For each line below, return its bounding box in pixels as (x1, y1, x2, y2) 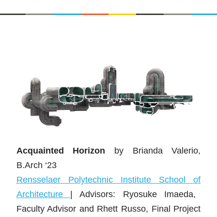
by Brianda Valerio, (105, 145, 201, 155)
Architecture (16, 188, 70, 199)
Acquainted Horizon (16, 145, 106, 155)
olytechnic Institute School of (74, 174, 201, 185)
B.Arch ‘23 (16, 159, 57, 170)
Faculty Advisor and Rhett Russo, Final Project (16, 203, 201, 214)
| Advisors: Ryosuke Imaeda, (70, 188, 196, 199)
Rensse (16, 174, 46, 185)
